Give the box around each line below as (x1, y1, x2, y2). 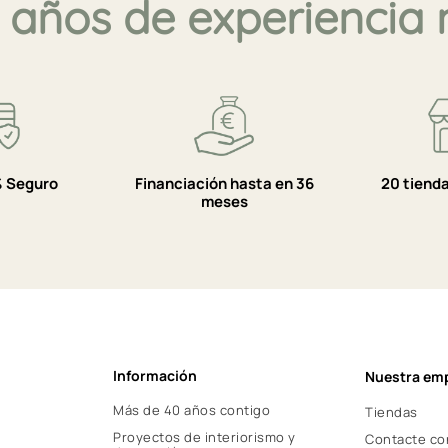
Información (113, 365, 198, 385)
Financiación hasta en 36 (134, 172, 314, 194)
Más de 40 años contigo (113, 400, 271, 419)
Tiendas (365, 402, 418, 421)
